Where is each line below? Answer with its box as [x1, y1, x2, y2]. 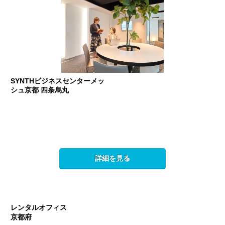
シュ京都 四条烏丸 [11, 85, 69, 94]
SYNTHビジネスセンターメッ [11, 76, 105, 85]
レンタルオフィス [11, 203, 67, 211]
